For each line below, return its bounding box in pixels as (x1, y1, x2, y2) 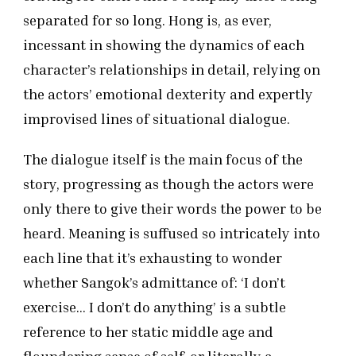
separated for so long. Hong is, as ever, (23, 11, 272, 29)
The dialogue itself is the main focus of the (23, 150, 303, 168)
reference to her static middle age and (23, 323, 273, 341)
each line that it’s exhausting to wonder (23, 249, 282, 267)
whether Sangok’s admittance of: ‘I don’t (23, 273, 285, 292)
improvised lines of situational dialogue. (23, 110, 290, 128)
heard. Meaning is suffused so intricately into (23, 224, 320, 242)
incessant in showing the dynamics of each (23, 36, 304, 54)
